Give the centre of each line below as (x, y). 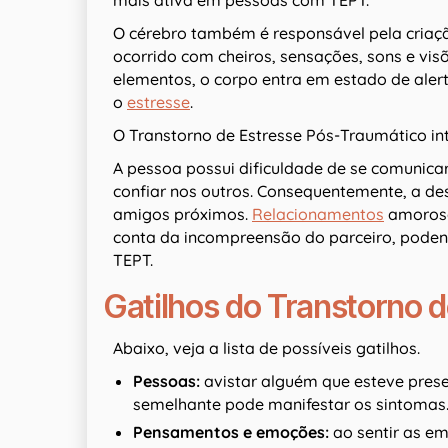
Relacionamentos (318, 214)
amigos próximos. (182, 214)
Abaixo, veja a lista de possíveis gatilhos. (266, 348)
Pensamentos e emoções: (231, 432)
